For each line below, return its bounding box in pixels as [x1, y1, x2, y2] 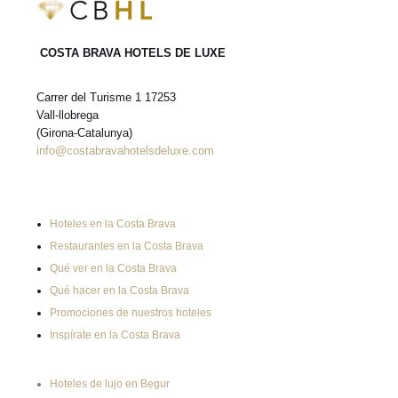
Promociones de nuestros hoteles [50, 306, 211, 320]
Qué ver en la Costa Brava [50, 262, 177, 275]
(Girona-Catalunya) [36, 126, 132, 140]
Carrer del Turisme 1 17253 [36, 91, 176, 105]
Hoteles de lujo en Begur [50, 378, 170, 391]
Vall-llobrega [36, 108, 99, 123]
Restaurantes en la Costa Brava [50, 240, 203, 253]
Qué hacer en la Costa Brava [50, 284, 189, 298]
